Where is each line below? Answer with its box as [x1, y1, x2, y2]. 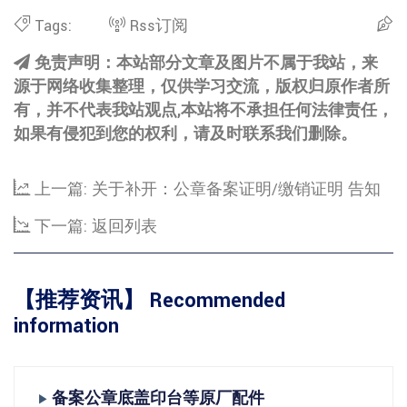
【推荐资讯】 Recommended [14, 286, 285, 315]
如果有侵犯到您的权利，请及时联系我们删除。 [14, 124, 357, 144]
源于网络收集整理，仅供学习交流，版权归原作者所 [14, 76, 390, 97]
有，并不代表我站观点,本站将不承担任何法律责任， [14, 100, 393, 121]
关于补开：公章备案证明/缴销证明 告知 [92, 179, 381, 200]
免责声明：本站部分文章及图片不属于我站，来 [35, 53, 378, 74]
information [14, 312, 119, 341]
